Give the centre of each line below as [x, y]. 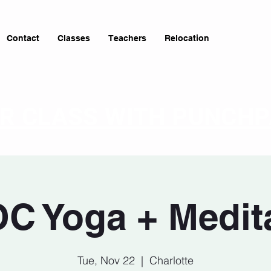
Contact [23, 38]
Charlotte [171, 260]
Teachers [127, 38]
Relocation [187, 38]
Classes [74, 38]
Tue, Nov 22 [106, 260]
